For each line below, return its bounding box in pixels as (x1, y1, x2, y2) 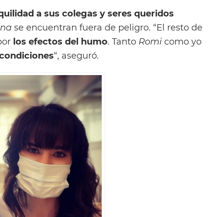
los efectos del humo (13, 36, 108, 46)
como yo (162, 36, 201, 46)
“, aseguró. (54, 50, 99, 61)
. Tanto (108, 36, 136, 46)
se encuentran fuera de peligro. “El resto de (12, 22, 202, 32)
